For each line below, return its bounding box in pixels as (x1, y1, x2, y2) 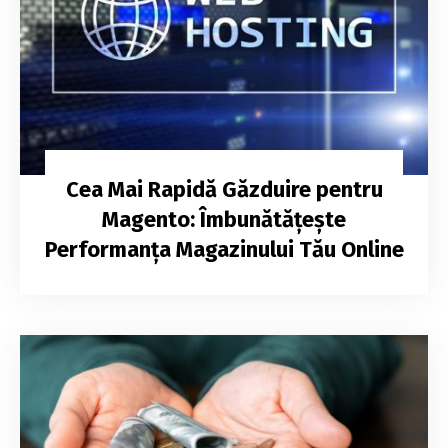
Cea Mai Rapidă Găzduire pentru (65, 176, 383, 204)
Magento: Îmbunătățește (102, 206, 346, 234)
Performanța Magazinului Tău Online (44, 236, 404, 264)
